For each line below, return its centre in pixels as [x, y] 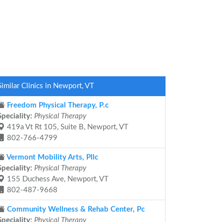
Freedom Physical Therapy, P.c [57, 105]
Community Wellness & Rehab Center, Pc [75, 209]
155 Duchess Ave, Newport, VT [57, 179]
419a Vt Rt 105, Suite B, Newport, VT [67, 127]
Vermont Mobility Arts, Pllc [52, 157]
